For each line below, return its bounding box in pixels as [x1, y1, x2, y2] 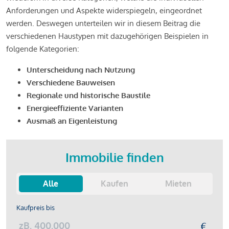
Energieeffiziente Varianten [27, 103, 123, 113]
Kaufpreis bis [16, 203, 55, 212]
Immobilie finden [65, 149, 164, 166]
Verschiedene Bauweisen [27, 78, 115, 88]
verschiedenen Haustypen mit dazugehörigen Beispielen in [6, 31, 209, 41]
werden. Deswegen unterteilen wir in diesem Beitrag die [6, 18, 200, 29]
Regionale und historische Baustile [27, 90, 150, 101]
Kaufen [101, 178, 128, 189]
